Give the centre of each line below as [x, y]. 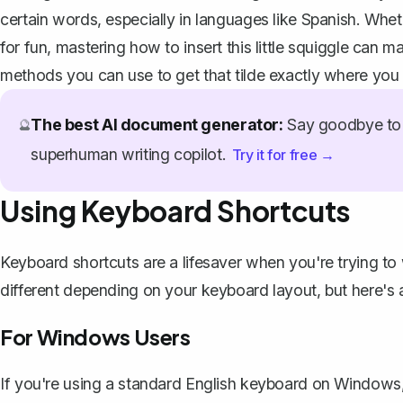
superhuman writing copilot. [130, 154]
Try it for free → [283, 154]
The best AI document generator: [157, 124]
